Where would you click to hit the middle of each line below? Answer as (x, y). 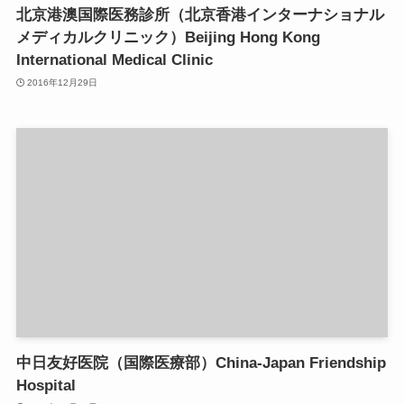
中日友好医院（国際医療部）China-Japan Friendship (201, 363)
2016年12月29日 (63, 82)
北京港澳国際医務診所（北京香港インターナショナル (200, 15)
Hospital (46, 385)
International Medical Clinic (114, 60)
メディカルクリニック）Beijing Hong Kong (168, 38)
